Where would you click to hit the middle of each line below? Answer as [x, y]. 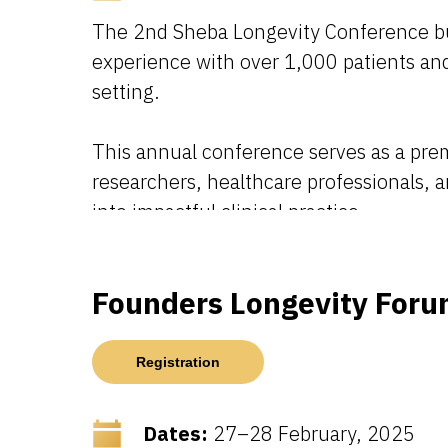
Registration [178, 361]
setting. [126, 91]
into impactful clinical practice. [228, 211]
